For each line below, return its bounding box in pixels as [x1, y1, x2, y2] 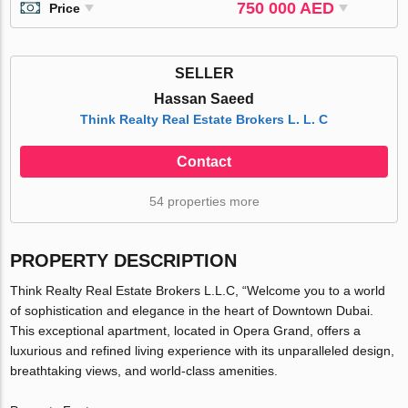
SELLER [174, 65, 234, 81]
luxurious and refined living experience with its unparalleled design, [10, 342, 395, 358]
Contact [177, 153, 231, 169]
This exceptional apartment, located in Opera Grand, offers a [10, 322, 362, 338]
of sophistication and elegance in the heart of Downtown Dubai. [10, 302, 374, 318]
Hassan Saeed [154, 90, 254, 107]
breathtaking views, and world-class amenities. [10, 362, 279, 378]
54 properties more [148, 193, 260, 209]
